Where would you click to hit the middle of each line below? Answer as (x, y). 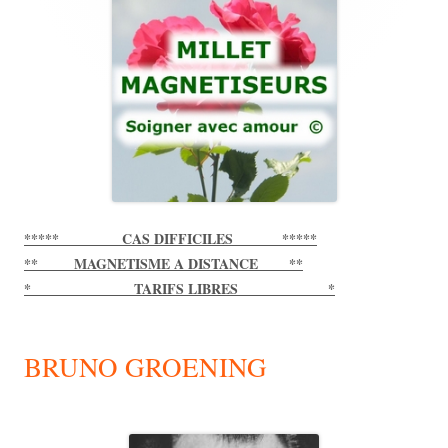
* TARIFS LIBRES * (179, 289)
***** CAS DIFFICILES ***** (170, 239)
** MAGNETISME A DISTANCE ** (163, 264)
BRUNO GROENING (145, 367)
